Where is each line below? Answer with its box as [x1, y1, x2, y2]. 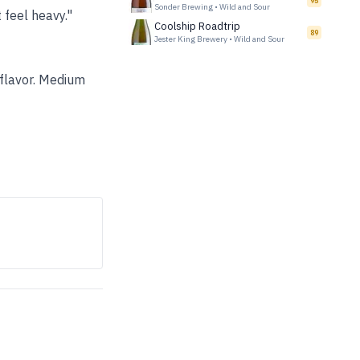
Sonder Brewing [154, 2, 213, 12]
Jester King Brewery [154, 34, 227, 44]
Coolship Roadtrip [154, 19, 240, 33]
